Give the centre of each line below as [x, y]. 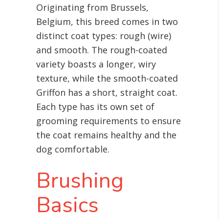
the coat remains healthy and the [106, 135]
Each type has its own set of [95, 107]
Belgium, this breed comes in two [107, 22]
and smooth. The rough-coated [102, 50]
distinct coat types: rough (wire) [104, 36]
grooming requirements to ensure [109, 121]
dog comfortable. [73, 149]
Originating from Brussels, [92, 8]
